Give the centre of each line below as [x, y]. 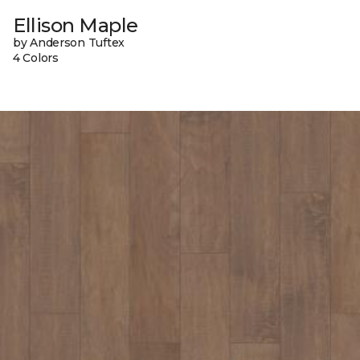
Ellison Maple [76, 26]
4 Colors [36, 58]
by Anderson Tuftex [69, 43]
